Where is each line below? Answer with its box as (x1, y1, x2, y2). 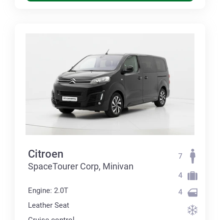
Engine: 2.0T (28, 186, 68, 195)
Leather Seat (28, 200, 69, 210)
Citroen (28, 147, 63, 160)
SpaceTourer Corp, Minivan (28, 161, 134, 171)
